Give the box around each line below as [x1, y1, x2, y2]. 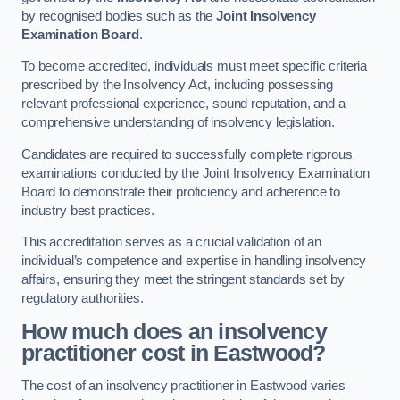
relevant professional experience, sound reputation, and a [21, 96, 346, 112]
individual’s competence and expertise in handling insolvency [21, 254, 367, 269]
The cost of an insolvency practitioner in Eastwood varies [21, 379, 346, 394]
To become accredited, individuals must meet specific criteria [21, 59, 368, 74]
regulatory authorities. [21, 291, 144, 306]
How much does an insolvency [21, 319, 327, 344]
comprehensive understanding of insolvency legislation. [21, 115, 336, 130]
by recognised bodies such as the [21, 8, 217, 23]
